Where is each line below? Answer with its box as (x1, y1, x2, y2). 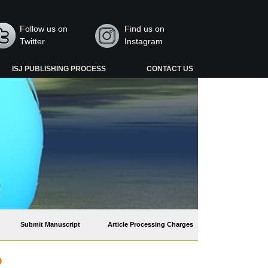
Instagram (124, 36, 163, 46)
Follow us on (20, 24, 68, 33)
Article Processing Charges (108, 221, 193, 228)
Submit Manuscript (20, 221, 80, 228)
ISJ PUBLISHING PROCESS (12, 65, 106, 73)
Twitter (20, 36, 45, 46)
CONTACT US (146, 65, 193, 73)
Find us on (124, 24, 165, 33)
